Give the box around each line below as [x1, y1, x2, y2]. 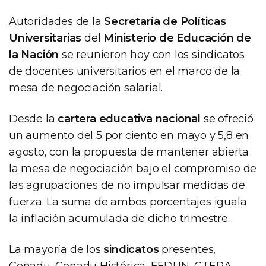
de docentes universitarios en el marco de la [9, 64, 240, 78]
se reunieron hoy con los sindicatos [59, 47, 245, 61]
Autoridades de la [9, 14, 104, 28]
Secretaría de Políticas [104, 14, 226, 28]
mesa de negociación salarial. [9, 81, 163, 94]
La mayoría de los [9, 242, 104, 256]
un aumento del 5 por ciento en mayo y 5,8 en [9, 128, 249, 142]
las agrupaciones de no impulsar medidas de [9, 178, 245, 192]
